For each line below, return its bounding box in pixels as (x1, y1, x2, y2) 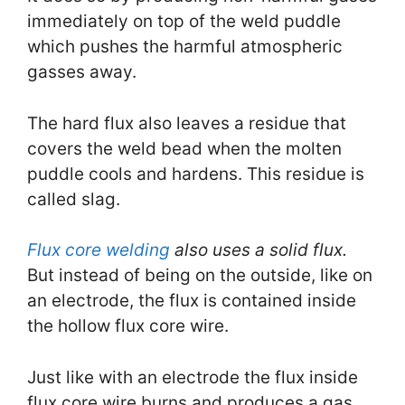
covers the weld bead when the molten (27, 137, 342, 159)
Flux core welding (27, 240, 170, 261)
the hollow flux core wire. (27, 316, 229, 337)
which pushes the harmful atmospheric (27, 36, 343, 58)
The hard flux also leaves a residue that (27, 112, 346, 134)
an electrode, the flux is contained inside (27, 290, 356, 312)
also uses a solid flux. (170, 240, 347, 261)
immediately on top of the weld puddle (27, 11, 341, 33)
